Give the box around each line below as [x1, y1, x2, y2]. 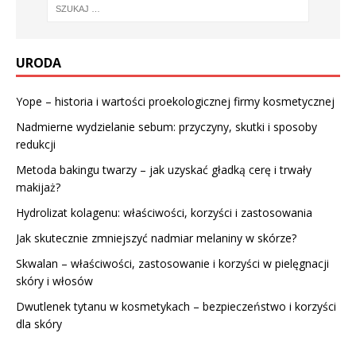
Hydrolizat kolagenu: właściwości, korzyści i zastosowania [16, 204, 312, 220]
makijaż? [16, 179, 60, 195]
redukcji [16, 136, 56, 152]
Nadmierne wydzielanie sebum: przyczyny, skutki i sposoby [16, 118, 317, 134]
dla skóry [16, 315, 62, 331]
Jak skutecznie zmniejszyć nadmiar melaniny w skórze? [16, 230, 296, 246]
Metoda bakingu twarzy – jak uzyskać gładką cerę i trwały [16, 161, 311, 177]
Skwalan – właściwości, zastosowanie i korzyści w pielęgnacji [16, 255, 329, 271]
